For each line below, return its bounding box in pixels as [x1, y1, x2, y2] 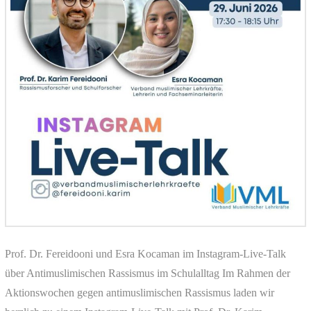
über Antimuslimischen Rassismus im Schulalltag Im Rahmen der [4, 267, 290, 279]
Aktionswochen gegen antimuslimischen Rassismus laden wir [4, 286, 274, 299]
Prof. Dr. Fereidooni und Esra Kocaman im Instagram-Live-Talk [4, 247, 286, 260]
